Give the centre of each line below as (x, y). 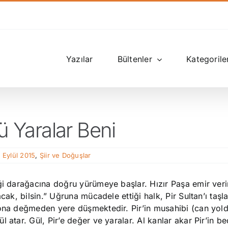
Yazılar (79, 59)
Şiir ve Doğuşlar (65, 155)
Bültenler (135, 59)
